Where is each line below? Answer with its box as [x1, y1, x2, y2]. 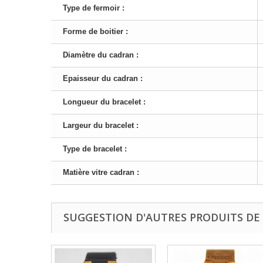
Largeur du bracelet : [63, 120, 139, 130]
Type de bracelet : [63, 144, 127, 153]
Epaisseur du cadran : [63, 73, 143, 83]
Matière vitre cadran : [63, 167, 139, 177]
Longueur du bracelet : [63, 97, 146, 106]
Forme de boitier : [63, 26, 128, 36]
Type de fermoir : [63, 3, 124, 12]
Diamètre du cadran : [63, 50, 139, 59]
